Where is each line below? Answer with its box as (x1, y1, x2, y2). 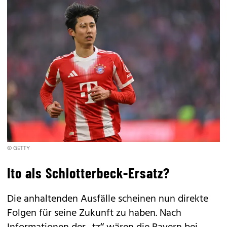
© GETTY (7, 143, 30, 154)
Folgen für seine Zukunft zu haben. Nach (7, 205, 181, 222)
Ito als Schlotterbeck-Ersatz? (7, 164, 170, 182)
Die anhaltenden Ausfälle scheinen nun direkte (7, 191, 208, 208)
